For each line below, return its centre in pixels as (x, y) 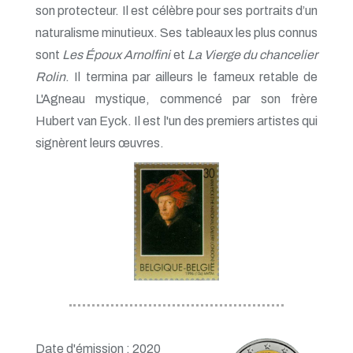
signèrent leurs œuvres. (100, 143)
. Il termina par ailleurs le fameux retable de (191, 76)
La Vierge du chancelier (252, 54)
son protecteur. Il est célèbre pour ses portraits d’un (176, 10)
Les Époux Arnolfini (117, 54)
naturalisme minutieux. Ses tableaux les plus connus (176, 32)
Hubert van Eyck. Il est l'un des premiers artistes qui (176, 121)
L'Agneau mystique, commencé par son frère (176, 98)
